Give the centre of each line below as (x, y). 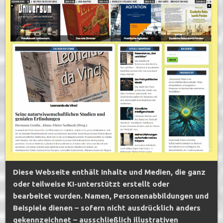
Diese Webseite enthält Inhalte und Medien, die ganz (110, 172)
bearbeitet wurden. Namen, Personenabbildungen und (111, 196)
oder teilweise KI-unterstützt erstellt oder (91, 184)
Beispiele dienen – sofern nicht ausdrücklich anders (107, 208)
